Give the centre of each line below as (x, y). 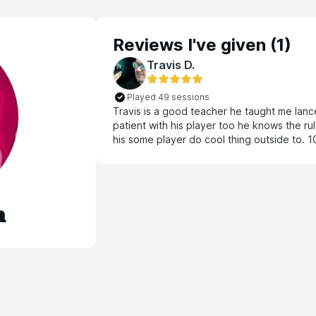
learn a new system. (159, 153)
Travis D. (171, 65)
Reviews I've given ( (195, 45)
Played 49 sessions (168, 97)
